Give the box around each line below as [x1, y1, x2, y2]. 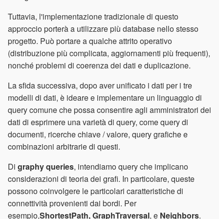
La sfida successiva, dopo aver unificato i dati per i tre [8, 80, 192, 91]
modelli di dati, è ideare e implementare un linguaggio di [8, 92, 202, 104]
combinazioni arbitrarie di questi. [8, 141, 120, 153]
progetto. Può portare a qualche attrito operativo [8, 35, 172, 47]
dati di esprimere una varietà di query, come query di [8, 116, 188, 128]
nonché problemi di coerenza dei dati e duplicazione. [8, 60, 191, 71]
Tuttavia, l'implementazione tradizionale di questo [8, 11, 178, 22]
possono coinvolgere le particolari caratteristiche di [8, 185, 183, 197]
